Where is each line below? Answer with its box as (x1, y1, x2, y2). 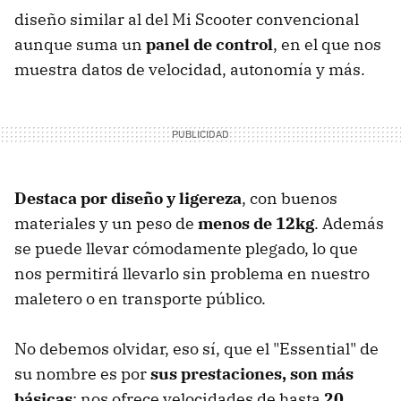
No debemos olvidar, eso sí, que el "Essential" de (14, 337, 379, 359)
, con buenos (242, 187, 337, 209)
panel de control (146, 33, 273, 55)
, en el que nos (273, 33, 381, 55)
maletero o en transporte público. (14, 287, 266, 309)
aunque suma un (14, 33, 146, 55)
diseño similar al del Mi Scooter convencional (14, 8, 359, 30)
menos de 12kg (198, 212, 314, 234)
